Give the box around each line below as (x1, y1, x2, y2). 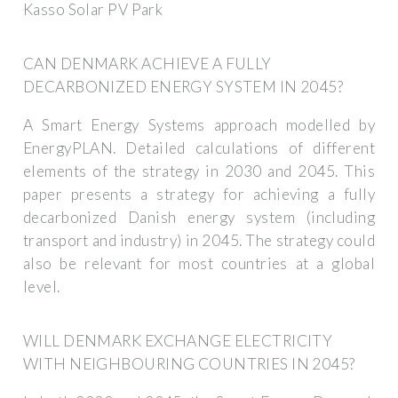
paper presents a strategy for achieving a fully (23, 185, 375, 204)
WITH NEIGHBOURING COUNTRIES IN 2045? (23, 354, 355, 374)
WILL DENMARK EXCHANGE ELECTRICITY (23, 331, 333, 351)
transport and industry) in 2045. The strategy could (23, 231, 375, 251)
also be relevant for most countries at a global (23, 254, 375, 274)
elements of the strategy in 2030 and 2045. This (23, 162, 375, 181)
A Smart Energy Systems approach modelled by (23, 115, 375, 135)
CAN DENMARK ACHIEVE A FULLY (23, 54, 272, 74)
